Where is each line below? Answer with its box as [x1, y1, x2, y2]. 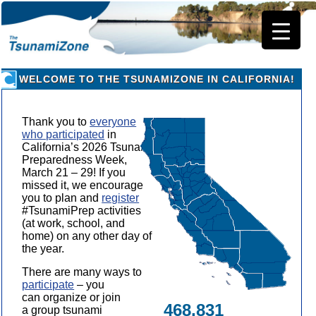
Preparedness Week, [22, 153, 128, 166]
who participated [22, 128, 105, 140]
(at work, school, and [22, 217, 126, 229]
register [102, 191, 140, 204]
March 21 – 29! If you [22, 166, 126, 178]
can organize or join [22, 291, 121, 303]
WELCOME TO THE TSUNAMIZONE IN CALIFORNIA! [18, 73, 295, 85]
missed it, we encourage [22, 178, 144, 191]
